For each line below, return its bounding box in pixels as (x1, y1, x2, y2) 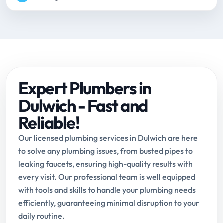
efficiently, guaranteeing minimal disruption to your (18, 198, 199, 208)
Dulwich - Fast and (18, 95, 148, 116)
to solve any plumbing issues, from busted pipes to (18, 146, 193, 156)
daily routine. (18, 211, 65, 221)
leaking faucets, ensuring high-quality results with (18, 159, 193, 169)
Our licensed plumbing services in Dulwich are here (18, 133, 198, 143)
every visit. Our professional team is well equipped (18, 172, 195, 182)
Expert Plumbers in (18, 77, 151, 99)
